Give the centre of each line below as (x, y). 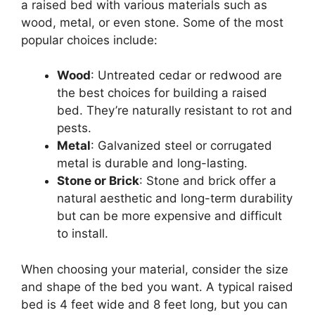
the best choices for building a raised (162, 93)
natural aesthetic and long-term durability (175, 199)
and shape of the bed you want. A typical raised (157, 287)
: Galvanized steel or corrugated (181, 146)
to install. (83, 234)
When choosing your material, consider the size (155, 269)
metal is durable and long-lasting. (152, 163)
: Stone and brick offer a (208, 181)
